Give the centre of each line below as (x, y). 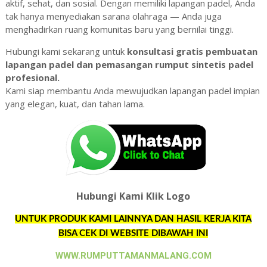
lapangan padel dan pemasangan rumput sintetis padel (129, 64)
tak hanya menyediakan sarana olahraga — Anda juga (113, 16)
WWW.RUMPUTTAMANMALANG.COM (133, 255)
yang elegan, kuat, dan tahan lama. (75, 103)
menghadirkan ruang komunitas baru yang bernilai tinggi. (119, 29)
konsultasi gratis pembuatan (192, 51)
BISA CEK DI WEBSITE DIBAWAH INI (133, 233)
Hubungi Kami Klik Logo (133, 196)
